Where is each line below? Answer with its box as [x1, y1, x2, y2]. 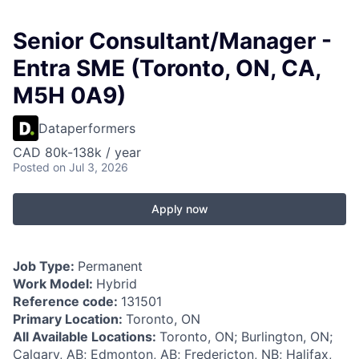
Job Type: [13, 258, 78, 275]
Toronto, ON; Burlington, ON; [159, 329, 333, 345]
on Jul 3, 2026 [53, 160, 128, 175]
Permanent [78, 258, 143, 275]
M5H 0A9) [13, 82, 126, 110]
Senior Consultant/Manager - [13, 27, 332, 55]
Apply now [151, 202, 208, 216]
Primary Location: [13, 311, 126, 328]
